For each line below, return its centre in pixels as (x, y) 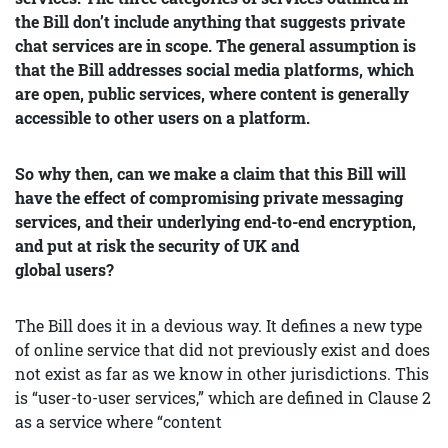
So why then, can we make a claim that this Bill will (210, 173)
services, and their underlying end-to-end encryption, (215, 221)
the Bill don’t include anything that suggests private (210, 21)
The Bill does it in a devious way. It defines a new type (218, 325)
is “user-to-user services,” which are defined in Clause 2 (223, 397)
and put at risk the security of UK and (157, 245)
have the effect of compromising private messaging (209, 197)
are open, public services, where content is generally (212, 93)
